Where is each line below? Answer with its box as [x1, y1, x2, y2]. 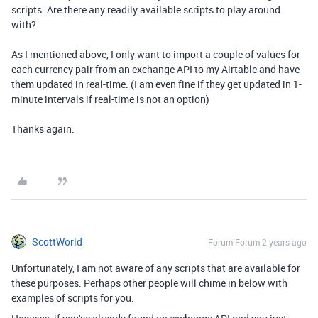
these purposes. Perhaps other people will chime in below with [11, 276, 287, 290]
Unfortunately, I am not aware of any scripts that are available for [11, 261, 300, 275]
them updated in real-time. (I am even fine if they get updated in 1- [11, 77, 302, 91]
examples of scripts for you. [11, 291, 134, 305]
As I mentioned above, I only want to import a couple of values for [11, 48, 300, 61]
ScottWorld [32, 235, 82, 248]
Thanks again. [11, 122, 75, 136]
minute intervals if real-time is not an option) [11, 92, 209, 106]
